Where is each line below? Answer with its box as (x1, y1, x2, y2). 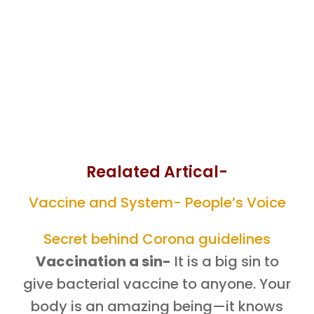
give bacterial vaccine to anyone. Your (23, 274, 291, 294)
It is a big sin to (170, 252, 279, 271)
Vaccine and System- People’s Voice (28, 193, 286, 212)
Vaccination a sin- (35, 252, 171, 271)
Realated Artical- (86, 161, 228, 183)
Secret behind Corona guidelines (43, 229, 271, 249)
